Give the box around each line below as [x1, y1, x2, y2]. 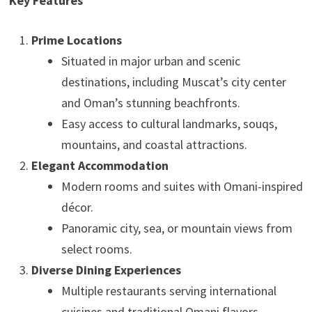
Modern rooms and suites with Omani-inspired [61, 178, 303, 194]
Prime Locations [31, 32, 122, 48]
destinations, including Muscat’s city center [61, 74, 286, 90]
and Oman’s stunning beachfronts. [61, 95, 240, 111]
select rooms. [61, 241, 132, 257]
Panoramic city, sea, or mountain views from [61, 220, 292, 236]
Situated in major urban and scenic [61, 53, 240, 69]
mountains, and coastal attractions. [61, 136, 247, 153]
